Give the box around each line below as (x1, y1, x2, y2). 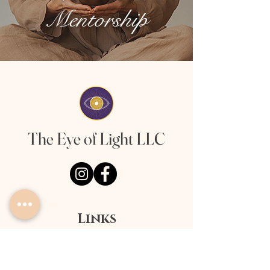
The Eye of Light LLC (28, 128, 165, 149)
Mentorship (45, 5, 148, 34)
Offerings (78, 254, 115, 266)
